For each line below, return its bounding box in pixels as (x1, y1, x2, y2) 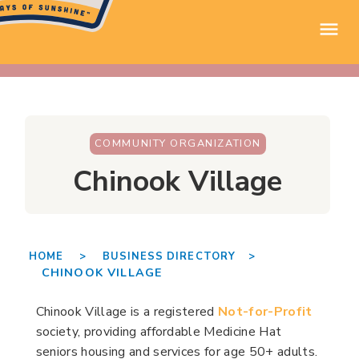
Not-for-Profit (218, 303, 313, 321)
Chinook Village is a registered (35, 303, 219, 321)
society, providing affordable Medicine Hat (35, 323, 282, 341)
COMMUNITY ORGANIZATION (94, 136, 261, 151)
